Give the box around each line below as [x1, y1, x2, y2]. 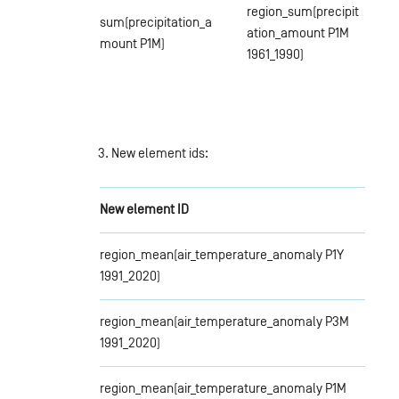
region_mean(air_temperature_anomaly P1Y [99, 246, 344, 262]
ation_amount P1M [246, 24, 349, 40]
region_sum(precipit [246, 3, 359, 19]
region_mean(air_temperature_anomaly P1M [99, 379, 346, 395]
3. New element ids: [97, 144, 208, 160]
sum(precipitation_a [99, 13, 212, 29]
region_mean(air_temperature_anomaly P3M [99, 313, 349, 329]
